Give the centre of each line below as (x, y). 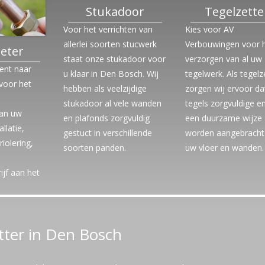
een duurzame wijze (223, 118)
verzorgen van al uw (223, 59)
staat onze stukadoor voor (114, 59)
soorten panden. (94, 148)
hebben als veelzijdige (105, 88)
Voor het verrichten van (108, 29)
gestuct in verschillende (107, 133)
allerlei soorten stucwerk (110, 44)
